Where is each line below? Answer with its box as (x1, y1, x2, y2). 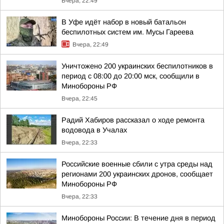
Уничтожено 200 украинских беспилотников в (61, 62, 213, 70)
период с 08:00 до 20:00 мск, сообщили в (61, 72, 199, 80)
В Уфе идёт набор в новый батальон (61, 18, 186, 26)
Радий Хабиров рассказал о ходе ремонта (61, 116, 204, 124)
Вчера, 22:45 (61, 95, 97, 102)
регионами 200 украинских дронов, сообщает (61, 170, 213, 178)
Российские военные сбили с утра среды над (61, 160, 212, 168)
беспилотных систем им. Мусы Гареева (61, 28, 193, 36)
